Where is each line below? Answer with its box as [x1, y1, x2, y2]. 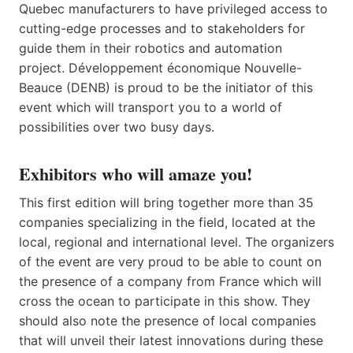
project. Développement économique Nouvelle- [19, 59, 302, 76]
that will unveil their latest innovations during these [19, 332, 323, 348]
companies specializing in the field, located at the [19, 214, 315, 230]
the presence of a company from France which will [19, 273, 321, 289]
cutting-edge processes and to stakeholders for [19, 20, 305, 36]
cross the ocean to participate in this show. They [19, 292, 310, 309]
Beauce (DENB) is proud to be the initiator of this [19, 79, 313, 95]
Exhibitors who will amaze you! [19, 160, 252, 187]
